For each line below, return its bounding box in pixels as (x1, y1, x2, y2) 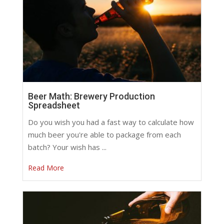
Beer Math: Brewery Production (27, 91, 155, 102)
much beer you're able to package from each (27, 129, 181, 140)
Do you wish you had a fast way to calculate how (27, 117, 194, 127)
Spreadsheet (27, 100, 80, 111)
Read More (27, 163, 64, 173)
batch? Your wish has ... (27, 142, 106, 152)
